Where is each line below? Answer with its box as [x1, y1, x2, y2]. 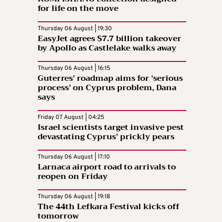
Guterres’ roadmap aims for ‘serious [38, 71, 183, 85]
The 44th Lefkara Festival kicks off [38, 199, 179, 214]
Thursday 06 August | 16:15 [38, 64, 110, 72]
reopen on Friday [38, 169, 108, 183]
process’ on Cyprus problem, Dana [38, 80, 176, 95]
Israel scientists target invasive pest [38, 120, 184, 134]
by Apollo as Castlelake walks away [38, 41, 176, 55]
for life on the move [38, 1, 118, 15]
